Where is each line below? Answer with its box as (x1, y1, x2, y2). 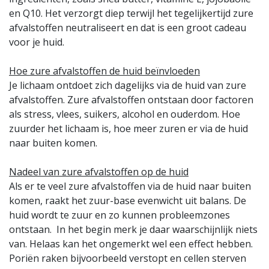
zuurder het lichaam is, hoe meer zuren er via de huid (9, 122, 248, 135)
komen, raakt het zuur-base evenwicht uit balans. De (9, 194, 246, 207)
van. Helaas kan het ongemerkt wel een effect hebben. (9, 237, 253, 250)
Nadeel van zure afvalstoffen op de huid (9, 165, 189, 178)
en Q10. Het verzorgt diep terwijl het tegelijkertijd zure (9, 7, 253, 20)
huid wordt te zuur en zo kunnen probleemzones (9, 208, 230, 222)
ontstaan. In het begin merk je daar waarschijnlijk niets (9, 223, 258, 236)
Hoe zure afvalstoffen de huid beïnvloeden (9, 64, 200, 77)
